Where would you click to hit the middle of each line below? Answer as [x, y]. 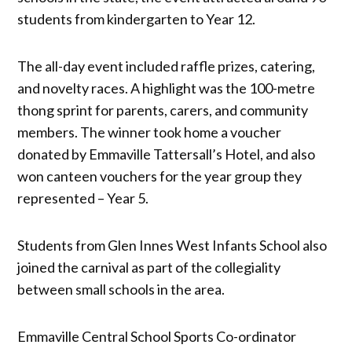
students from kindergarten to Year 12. [137, 19]
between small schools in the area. [121, 290]
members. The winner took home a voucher [150, 132]
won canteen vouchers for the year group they [160, 176]
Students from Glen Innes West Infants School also [172, 246]
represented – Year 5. [83, 198]
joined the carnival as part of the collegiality [149, 268]
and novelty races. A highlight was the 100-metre [167, 88]
